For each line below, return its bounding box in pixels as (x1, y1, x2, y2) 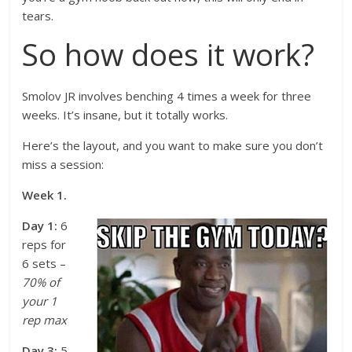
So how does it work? (22, 33, 315, 75)
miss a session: (22, 156, 104, 172)
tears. (22, 7, 54, 24)
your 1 (22, 292, 58, 309)
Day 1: (22, 217, 58, 233)
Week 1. (22, 186, 68, 203)
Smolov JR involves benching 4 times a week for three (22, 87, 312, 104)
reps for (22, 236, 67, 252)
